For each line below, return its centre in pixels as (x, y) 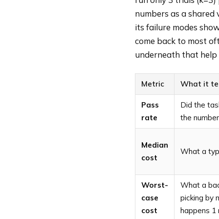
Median (155, 145)
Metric (153, 84)
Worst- (155, 185)
